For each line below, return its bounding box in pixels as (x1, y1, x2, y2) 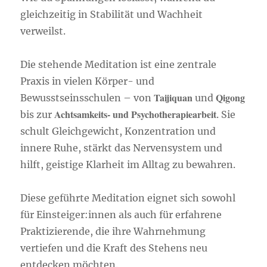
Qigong (216, 91, 246, 104)
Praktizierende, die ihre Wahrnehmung (20, 225, 206, 237)
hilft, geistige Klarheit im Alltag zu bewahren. (20, 159, 236, 170)
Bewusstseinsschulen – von (20, 92, 154, 104)
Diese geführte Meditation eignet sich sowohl (20, 192, 236, 204)
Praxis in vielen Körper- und (20, 75, 155, 87)
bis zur (20, 108, 55, 120)
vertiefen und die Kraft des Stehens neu (20, 242, 208, 254)
